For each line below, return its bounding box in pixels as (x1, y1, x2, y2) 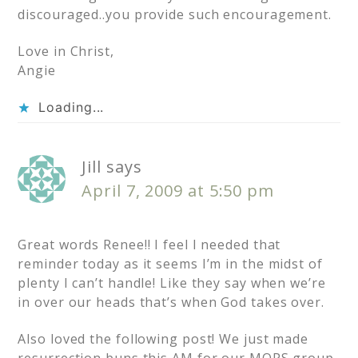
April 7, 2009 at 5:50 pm (82, 180, 274, 202)
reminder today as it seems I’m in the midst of (18, 255, 323, 273)
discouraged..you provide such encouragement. (18, 6, 332, 24)
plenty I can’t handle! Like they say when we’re (18, 274, 326, 292)
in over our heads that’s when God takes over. (18, 293, 324, 312)
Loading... (38, 99, 105, 116)
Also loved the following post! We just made (18, 330, 309, 348)
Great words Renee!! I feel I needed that (18, 236, 281, 254)
